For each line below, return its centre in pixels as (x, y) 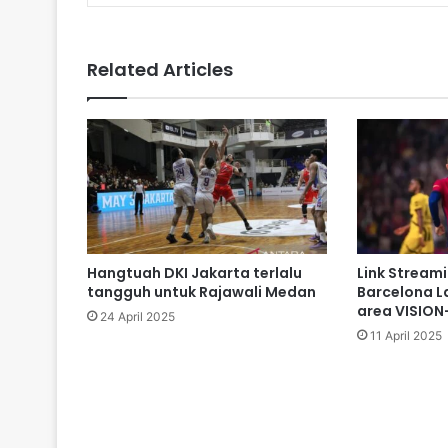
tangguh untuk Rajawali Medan (201, 292)
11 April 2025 (405, 336)
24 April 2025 (137, 317)
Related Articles (160, 70)
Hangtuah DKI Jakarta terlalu (194, 273)
